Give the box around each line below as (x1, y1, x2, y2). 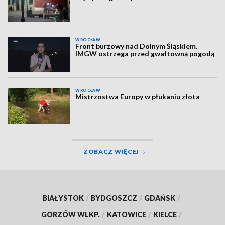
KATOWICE (107, 210, 146, 219)
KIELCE (153, 210, 177, 219)
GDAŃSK (144, 193, 175, 202)
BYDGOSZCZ (91, 193, 137, 202)
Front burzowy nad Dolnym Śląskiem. (75, 41, 198, 50)
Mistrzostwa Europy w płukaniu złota (75, 92, 200, 101)
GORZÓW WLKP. (41, 210, 100, 219)
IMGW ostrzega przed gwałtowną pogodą (75, 49, 215, 58)
